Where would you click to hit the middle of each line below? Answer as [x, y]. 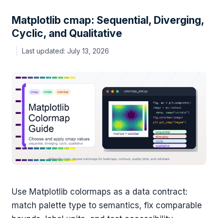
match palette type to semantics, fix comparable [107, 206]
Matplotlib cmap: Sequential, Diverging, [108, 20]
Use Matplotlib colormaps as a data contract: [100, 192]
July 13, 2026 [88, 51]
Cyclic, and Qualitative [67, 34]
